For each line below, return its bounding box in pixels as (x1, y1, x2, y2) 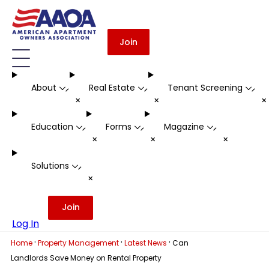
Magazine (163, 121, 204, 133)
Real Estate (88, 82, 135, 94)
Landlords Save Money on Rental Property (10, 253, 162, 263)
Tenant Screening (167, 82, 243, 94)
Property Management (37, 238, 119, 248)
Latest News (124, 238, 167, 248)
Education (31, 121, 73, 133)
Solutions (31, 160, 69, 172)
